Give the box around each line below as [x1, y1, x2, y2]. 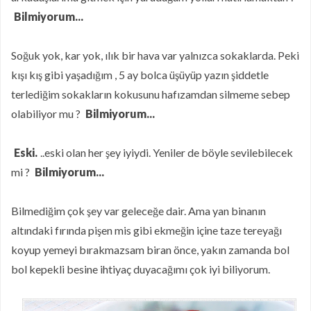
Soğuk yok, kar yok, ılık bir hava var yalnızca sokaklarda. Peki [11, 49, 299, 62]
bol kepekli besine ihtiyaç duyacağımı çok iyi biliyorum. [11, 262, 270, 276]
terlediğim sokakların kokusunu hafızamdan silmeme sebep [11, 87, 290, 101]
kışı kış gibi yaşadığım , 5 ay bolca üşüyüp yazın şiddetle [11, 68, 269, 82]
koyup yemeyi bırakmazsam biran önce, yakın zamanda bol [11, 243, 289, 257]
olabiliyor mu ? [11, 107, 83, 121]
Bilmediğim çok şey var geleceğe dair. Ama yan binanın [11, 204, 266, 218]
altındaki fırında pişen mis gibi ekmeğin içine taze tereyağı [11, 224, 282, 237]
